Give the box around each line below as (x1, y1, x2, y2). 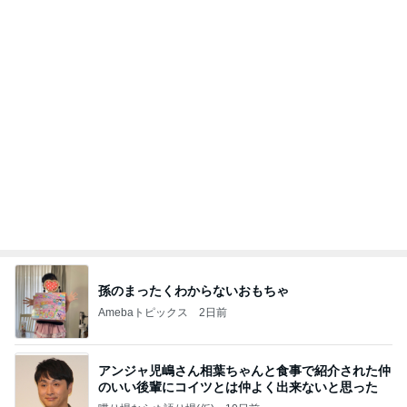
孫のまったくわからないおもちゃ (98, 283, 289, 298)
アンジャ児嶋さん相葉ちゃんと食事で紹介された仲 (98, 362, 391, 378)
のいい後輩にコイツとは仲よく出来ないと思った (98, 379, 378, 394)
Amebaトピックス (98, 305, 188, 319)
